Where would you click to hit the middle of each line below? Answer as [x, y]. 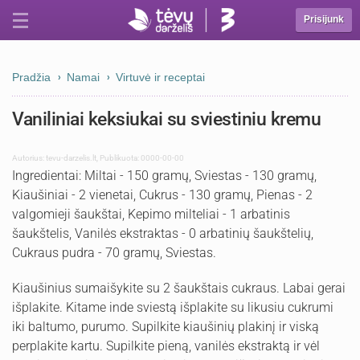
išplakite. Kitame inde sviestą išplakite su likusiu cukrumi [173, 307]
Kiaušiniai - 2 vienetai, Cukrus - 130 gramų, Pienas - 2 [162, 195]
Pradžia [31, 77]
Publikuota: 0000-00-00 [142, 158]
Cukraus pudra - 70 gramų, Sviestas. [114, 253]
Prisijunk [324, 19]
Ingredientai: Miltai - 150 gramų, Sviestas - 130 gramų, [164, 176]
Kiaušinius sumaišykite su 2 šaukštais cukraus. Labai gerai [179, 288]
